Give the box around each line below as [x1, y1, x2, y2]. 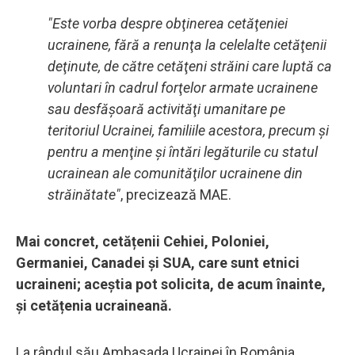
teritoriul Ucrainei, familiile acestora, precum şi [48, 121, 329, 139]
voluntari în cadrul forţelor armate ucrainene [48, 78, 318, 96]
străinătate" [48, 185, 120, 203]
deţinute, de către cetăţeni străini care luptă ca [48, 57, 332, 74]
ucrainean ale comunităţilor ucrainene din [48, 164, 303, 181]
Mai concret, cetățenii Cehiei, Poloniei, [16, 232, 269, 250]
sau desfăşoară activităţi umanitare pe [48, 100, 285, 117]
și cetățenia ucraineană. [16, 296, 172, 314]
